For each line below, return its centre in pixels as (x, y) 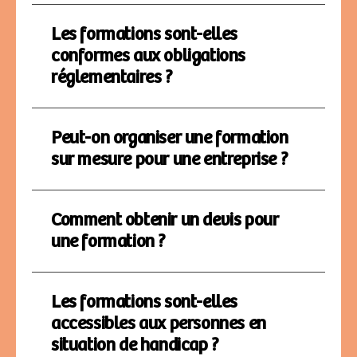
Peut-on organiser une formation (170, 138)
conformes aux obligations (149, 56)
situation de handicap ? (135, 345)
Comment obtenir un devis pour (165, 220)
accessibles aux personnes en (159, 324)
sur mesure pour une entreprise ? (170, 159)
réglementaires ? (112, 77)
